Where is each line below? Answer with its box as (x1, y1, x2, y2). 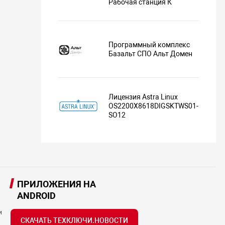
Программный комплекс (108, 41, 190, 49)
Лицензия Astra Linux (108, 92, 178, 101)
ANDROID (17, 190, 56, 201)
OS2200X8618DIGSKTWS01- (108, 101, 199, 110)
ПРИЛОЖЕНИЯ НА (17, 179, 96, 190)
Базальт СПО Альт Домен (108, 50, 193, 58)
